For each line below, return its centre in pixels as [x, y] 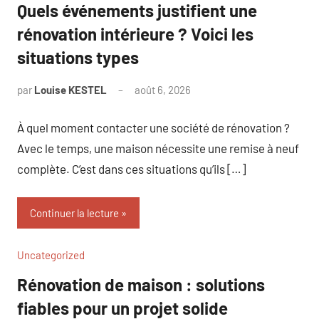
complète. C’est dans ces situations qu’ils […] [131, 168]
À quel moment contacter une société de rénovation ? [153, 127]
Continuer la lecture [74, 213]
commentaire [221, 108]
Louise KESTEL [70, 90]
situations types [78, 57]
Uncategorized [51, 255]
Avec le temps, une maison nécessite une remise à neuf [158, 148]
